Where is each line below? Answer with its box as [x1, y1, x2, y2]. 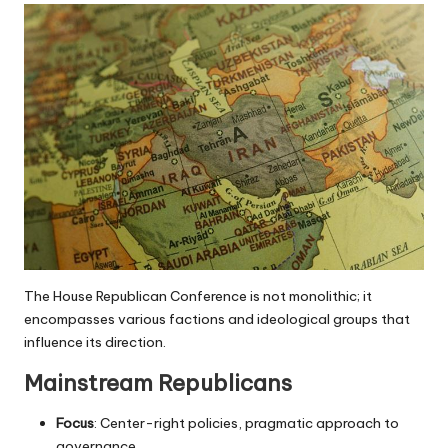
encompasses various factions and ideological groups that [24, 309, 410, 328]
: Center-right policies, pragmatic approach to [94, 413, 399, 432]
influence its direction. [24, 332, 166, 351]
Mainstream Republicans [24, 368, 292, 397]
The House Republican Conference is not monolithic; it [24, 286, 372, 305]
